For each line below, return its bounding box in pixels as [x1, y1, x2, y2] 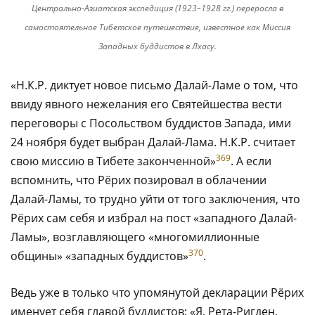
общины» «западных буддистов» [11, 247, 188, 264]
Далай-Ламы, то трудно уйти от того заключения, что [11, 191, 300, 207]
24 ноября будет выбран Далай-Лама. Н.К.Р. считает [11, 134, 295, 150]
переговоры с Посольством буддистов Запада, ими [11, 115, 291, 131]
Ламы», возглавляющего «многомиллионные [11, 229, 259, 245]
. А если [231, 153, 271, 169]
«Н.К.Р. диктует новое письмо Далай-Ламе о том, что [11, 77, 298, 93]
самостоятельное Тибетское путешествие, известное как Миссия [25, 20, 290, 33]
